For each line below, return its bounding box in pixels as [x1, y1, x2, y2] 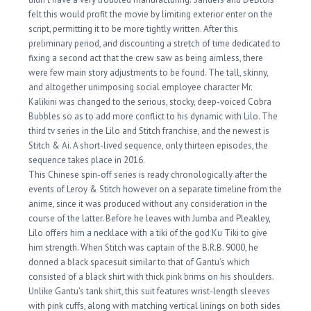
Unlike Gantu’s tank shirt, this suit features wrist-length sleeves [28, 285, 271, 297]
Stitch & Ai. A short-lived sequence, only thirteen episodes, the [28, 140, 269, 151]
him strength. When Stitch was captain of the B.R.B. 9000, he [28, 242, 259, 253]
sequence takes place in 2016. [28, 154, 146, 166]
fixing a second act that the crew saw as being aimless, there [28, 52, 264, 64]
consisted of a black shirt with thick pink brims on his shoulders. [28, 271, 274, 283]
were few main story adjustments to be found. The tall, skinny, [28, 67, 269, 78]
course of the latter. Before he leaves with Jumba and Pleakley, [28, 212, 271, 224]
